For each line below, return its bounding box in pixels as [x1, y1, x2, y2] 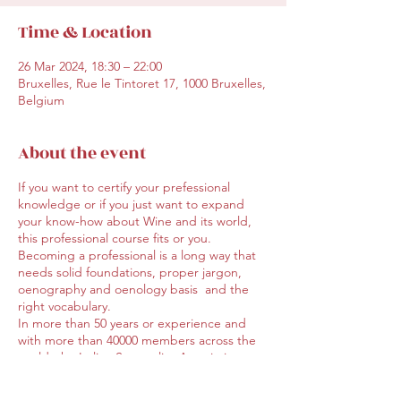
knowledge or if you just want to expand [18, 196, 244, 212]
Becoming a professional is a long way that [18, 247, 256, 263]
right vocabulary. [18, 298, 111, 314]
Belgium [18, 92, 64, 108]
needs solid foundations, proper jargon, [18, 264, 242, 280]
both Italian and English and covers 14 [18, 383, 231, 399]
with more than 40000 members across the [18, 332, 256, 348]
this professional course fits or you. [18, 230, 211, 246]
